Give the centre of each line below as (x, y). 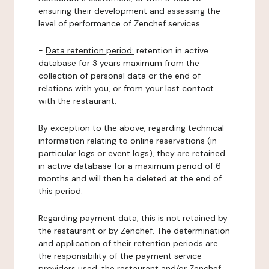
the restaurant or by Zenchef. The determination (134, 231)
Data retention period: (90, 50)
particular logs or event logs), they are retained (132, 153)
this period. (61, 191)
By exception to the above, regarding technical (131, 128)
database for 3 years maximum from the (119, 63)
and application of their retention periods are (128, 243)
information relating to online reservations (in (128, 141)
